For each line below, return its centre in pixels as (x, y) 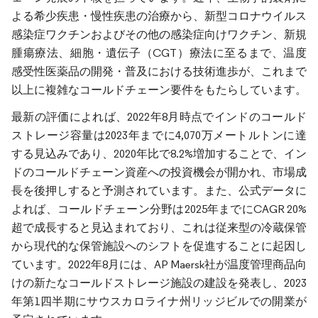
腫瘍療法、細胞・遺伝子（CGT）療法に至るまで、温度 (159, 53)
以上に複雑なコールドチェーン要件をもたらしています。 (159, 90)
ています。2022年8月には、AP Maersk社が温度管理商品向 (159, 264)
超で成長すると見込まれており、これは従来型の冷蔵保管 (159, 227)
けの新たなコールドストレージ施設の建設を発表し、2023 (159, 283)
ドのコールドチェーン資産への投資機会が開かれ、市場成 (159, 172)
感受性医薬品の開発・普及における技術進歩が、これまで (159, 71)
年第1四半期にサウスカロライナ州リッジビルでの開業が (159, 301)
